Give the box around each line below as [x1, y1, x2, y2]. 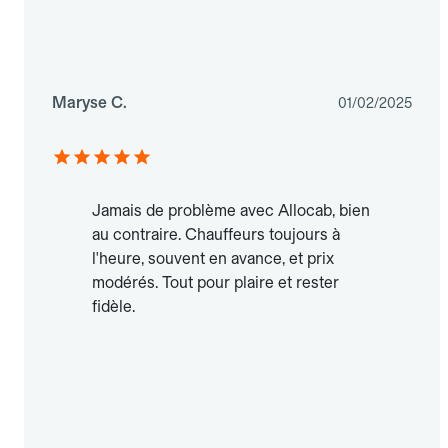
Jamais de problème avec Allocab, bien [92, 201, 370, 221]
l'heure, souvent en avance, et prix [92, 249, 334, 269]
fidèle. [92, 297, 135, 317]
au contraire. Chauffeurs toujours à [92, 225, 340, 245]
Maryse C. [52, 93, 127, 113]
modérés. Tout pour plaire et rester [92, 273, 339, 293]
